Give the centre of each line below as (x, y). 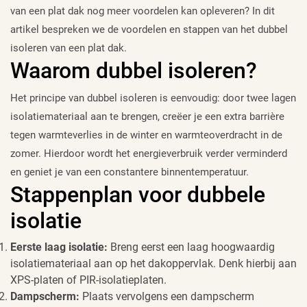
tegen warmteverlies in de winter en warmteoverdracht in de (146, 135)
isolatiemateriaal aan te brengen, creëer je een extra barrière (147, 117)
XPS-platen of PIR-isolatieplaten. (88, 280)
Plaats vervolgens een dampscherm (167, 297)
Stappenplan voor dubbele (138, 195)
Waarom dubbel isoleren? (134, 71)
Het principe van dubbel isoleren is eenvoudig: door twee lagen (153, 98)
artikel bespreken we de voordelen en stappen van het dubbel (149, 30)
